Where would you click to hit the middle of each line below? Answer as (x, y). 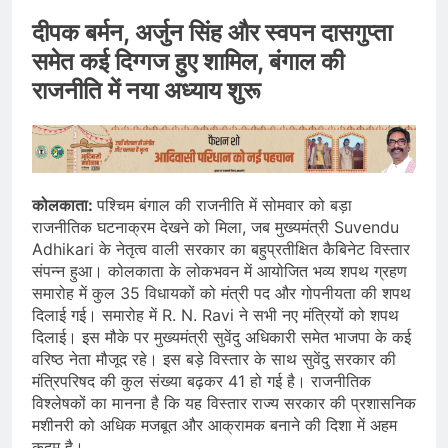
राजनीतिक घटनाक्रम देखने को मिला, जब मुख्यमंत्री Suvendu (215, 226)
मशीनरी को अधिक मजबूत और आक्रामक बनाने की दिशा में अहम (214, 424)
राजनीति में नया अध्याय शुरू (146, 91)
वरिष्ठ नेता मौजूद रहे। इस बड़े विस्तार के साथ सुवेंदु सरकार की (214, 358)
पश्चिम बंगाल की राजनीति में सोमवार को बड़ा (224, 204)
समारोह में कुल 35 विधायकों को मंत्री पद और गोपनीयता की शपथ (221, 292)
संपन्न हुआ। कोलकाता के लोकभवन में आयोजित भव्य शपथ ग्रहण (219, 270)
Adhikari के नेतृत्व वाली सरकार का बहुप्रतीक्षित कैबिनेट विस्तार (221, 248)
